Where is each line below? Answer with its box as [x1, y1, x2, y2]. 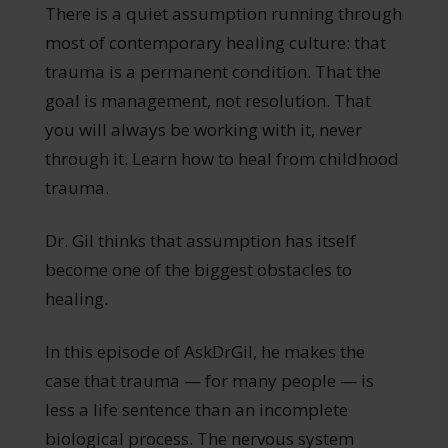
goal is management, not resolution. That [44, 88, 371, 112]
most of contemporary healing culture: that [44, 30, 386, 54]
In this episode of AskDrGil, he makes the [44, 339, 365, 363]
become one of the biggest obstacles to [44, 257, 352, 281]
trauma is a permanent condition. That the [44, 59, 381, 83]
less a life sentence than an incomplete [44, 397, 348, 421]
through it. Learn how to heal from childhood [44, 146, 399, 170]
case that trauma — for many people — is [44, 368, 374, 392]
